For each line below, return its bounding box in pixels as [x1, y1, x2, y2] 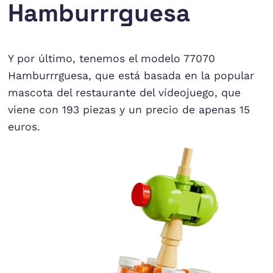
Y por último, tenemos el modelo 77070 [8, 52, 216, 65]
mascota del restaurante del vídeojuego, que [8, 86, 241, 99]
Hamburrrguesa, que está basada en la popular [8, 69, 255, 82]
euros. [8, 120, 41, 133]
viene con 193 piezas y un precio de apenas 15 [8, 103, 250, 116]
